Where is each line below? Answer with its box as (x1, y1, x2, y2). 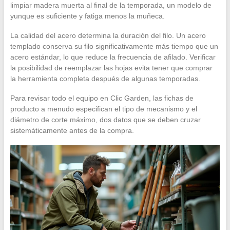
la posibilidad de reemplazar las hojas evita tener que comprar (10, 63, 213, 72)
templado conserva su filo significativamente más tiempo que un (10, 42, 218, 50)
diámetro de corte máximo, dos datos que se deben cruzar (10, 115, 201, 124)
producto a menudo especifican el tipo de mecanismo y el (10, 104, 197, 113)
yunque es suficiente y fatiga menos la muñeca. (10, 11, 165, 20)
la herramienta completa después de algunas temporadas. (10, 74, 200, 83)
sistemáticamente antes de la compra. (10, 126, 134, 135)
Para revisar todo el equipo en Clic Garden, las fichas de (10, 93, 194, 102)
